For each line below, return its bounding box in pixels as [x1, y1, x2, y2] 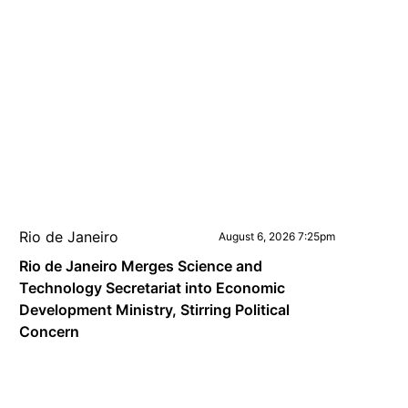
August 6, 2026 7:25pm [218, 229, 335, 243]
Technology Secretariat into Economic [19, 279, 286, 297]
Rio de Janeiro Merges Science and [19, 257, 263, 275]
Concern [19, 322, 80, 341]
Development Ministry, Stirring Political [19, 301, 291, 319]
